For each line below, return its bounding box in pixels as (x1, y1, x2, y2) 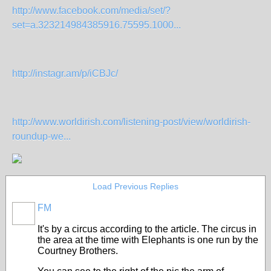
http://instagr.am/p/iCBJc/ (12, 68, 118, 79)
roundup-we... (12, 131, 71, 142)
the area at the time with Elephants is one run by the (38, 235, 258, 245)
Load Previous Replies (93, 181, 178, 191)
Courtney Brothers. (38, 246, 118, 256)
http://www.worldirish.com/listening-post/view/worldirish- (12, 117, 250, 127)
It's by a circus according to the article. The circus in (38, 224, 256, 234)
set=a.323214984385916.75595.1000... (12, 20, 181, 30)
